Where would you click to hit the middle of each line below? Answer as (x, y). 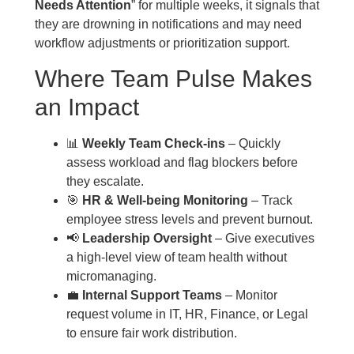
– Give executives (263, 238)
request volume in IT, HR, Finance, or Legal (187, 314)
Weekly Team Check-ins (153, 143)
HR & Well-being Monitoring (165, 200)
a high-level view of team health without (176, 257)
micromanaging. (111, 276)
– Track (270, 200)
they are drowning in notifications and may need (168, 24)
